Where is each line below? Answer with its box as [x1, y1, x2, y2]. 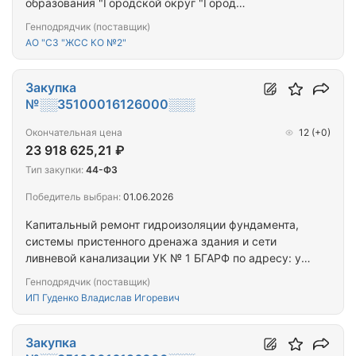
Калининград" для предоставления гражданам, [25, 13, 286, 27]
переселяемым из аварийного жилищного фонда [25, 29, 293, 44]
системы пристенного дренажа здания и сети [25, 234, 277, 249]
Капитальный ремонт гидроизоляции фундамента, [25, 218, 299, 232]
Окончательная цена [25, 126, 122, 139]
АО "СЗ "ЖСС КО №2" [25, 37, 126, 49]
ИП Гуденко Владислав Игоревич [25, 292, 180, 304]
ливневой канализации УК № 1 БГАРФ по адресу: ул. [25, 251, 310, 265]
